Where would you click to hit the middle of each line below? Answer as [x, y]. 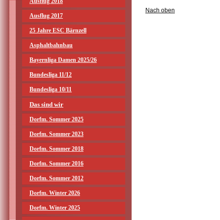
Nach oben [160, 10]
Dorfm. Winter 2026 [55, 193]
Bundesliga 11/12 [51, 75]
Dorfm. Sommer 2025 [56, 119]
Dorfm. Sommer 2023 [56, 134]
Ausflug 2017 [46, 16]
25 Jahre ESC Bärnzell [58, 30]
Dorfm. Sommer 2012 [56, 178]
